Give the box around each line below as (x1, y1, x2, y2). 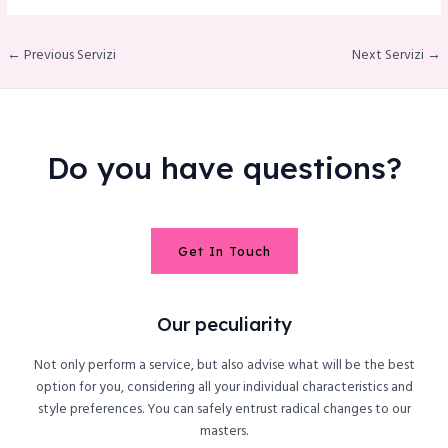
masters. (200, 420, 248, 442)
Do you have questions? (46, 148, 402, 187)
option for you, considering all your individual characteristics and (35, 376, 413, 398)
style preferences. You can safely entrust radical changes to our (37, 398, 411, 420)
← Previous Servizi (7, 45, 117, 67)
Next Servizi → (351, 45, 441, 67)
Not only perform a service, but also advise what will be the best (33, 354, 415, 376)
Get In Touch (177, 242, 271, 259)
